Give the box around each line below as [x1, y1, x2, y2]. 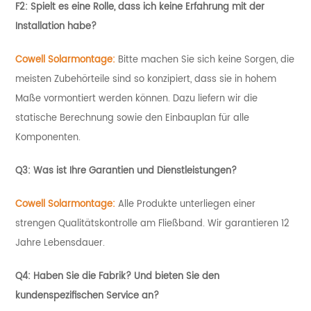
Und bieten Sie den [134, 269, 220, 285]
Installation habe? [15, 19, 97, 35]
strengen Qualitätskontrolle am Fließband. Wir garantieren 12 [15, 216, 290, 232]
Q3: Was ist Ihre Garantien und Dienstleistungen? [15, 163, 237, 179]
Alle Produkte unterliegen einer [118, 196, 256, 212]
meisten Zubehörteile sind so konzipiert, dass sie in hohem [15, 72, 277, 87]
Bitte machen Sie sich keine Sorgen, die [118, 52, 295, 68]
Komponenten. [15, 130, 81, 146]
